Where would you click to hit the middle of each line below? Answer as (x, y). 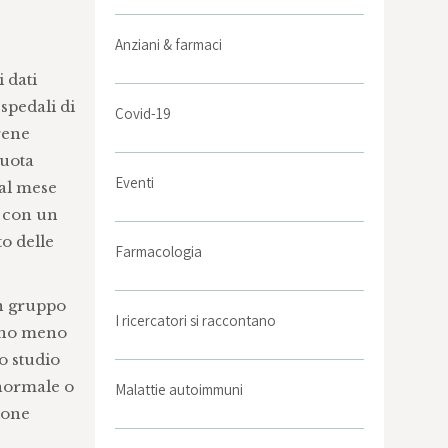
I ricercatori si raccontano (196, 320)
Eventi (135, 182)
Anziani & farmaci (169, 44)
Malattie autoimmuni (179, 389)
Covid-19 (143, 113)
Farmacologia (159, 251)
